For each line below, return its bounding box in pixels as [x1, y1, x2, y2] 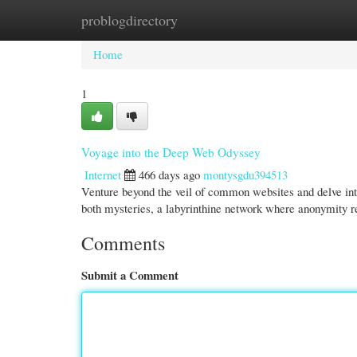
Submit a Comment [81, 266, 178, 284]
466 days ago [139, 167, 200, 182]
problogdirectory [81, 10, 178, 29]
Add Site [268, 12, 309, 28]
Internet [84, 167, 121, 182]
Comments [81, 230, 165, 256]
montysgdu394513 [203, 167, 288, 182]
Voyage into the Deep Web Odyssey [81, 144, 261, 160]
